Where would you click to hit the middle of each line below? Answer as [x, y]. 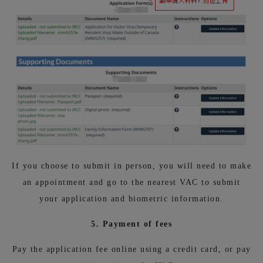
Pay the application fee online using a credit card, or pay [131, 249]
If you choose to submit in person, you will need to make [131, 166]
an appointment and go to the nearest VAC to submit [131, 183]
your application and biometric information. [131, 199]
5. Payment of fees [131, 224]
